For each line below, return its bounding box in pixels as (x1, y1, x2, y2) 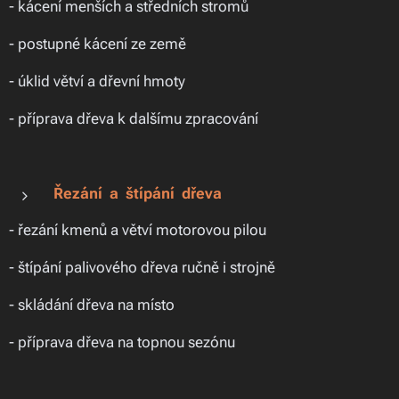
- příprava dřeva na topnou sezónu (9, 333, 235, 351)
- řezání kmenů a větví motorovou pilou (9, 221, 266, 239)
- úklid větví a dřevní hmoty (9, 72, 185, 90)
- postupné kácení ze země (9, 35, 186, 53)
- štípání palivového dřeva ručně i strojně (9, 258, 275, 276)
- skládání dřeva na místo (9, 296, 175, 313)
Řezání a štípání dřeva (53, 184, 222, 202)
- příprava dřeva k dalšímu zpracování (9, 110, 258, 127)
